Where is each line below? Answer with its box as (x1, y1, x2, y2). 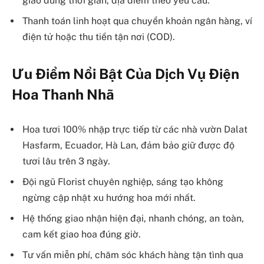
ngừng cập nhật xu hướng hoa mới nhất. (22, 192, 196, 204)
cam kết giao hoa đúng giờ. (22, 229, 141, 240)
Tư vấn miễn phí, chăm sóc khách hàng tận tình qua (22, 249, 243, 261)
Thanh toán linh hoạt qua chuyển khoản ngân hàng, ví (22, 15, 252, 27)
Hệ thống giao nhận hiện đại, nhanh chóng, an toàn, (22, 213, 244, 225)
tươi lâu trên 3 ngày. (22, 156, 110, 167)
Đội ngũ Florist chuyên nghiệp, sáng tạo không (22, 176, 223, 188)
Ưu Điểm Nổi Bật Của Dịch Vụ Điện (12, 65, 239, 82)
